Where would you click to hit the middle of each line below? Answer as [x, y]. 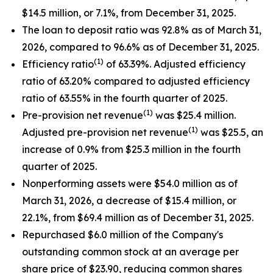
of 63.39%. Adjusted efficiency [175, 64]
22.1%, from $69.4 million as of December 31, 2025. [138, 218]
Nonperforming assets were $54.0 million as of [130, 183]
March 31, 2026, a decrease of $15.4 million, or [129, 200]
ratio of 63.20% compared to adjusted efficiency [136, 81]
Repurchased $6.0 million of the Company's [122, 235]
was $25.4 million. [194, 115]
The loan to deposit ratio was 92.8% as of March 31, [142, 30]
